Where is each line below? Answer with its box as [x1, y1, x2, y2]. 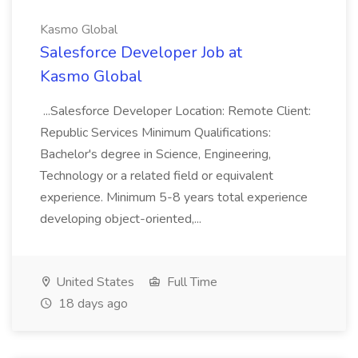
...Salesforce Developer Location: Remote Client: [40, 102, 311, 120]
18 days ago [55, 295, 128, 312]
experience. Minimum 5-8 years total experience [40, 189, 308, 206]
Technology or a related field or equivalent [40, 167, 273, 185]
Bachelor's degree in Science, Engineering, [40, 145, 271, 163]
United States [53, 273, 134, 291]
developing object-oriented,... [40, 210, 205, 228]
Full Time [164, 273, 217, 291]
